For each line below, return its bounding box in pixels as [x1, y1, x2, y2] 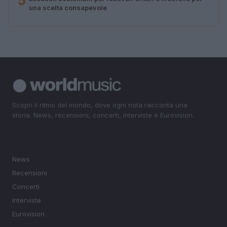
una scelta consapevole [29, 3, 107, 12]
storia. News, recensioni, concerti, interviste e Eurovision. [12, 110, 194, 119]
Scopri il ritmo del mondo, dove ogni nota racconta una [12, 100, 187, 109]
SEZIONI [12, 141, 41, 149]
